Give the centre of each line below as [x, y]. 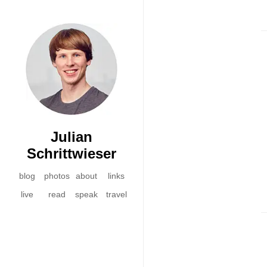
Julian [72, 137]
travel [116, 194]
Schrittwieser [72, 153]
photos [57, 176]
